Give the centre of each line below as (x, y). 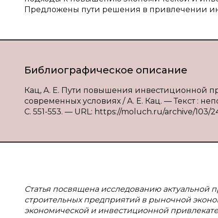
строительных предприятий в (85, 200)
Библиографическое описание (106, 70)
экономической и (60, 210)
